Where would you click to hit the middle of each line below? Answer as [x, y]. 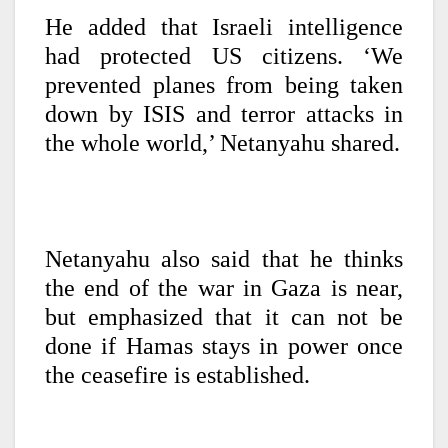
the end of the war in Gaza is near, [224, 288]
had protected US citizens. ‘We [224, 56]
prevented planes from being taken [224, 85]
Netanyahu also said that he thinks [224, 259]
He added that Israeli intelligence [224, 27]
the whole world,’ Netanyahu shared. [222, 143]
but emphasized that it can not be [224, 317]
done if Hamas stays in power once [224, 346]
